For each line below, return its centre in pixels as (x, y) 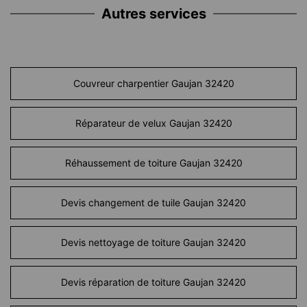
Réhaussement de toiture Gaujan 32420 (153, 163)
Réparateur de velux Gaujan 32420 (153, 123)
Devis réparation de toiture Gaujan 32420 (153, 282)
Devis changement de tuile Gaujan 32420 (153, 203)
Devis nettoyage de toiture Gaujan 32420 (153, 243)
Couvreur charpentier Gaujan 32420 (153, 84)
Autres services (153, 14)
